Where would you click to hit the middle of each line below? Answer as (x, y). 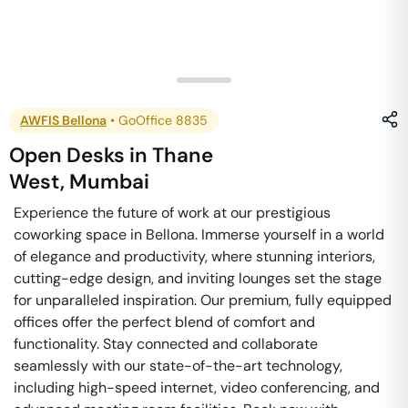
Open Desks (67, 155)
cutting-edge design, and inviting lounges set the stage (198, 278)
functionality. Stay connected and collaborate (166, 344)
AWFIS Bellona (63, 120)
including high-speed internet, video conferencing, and (197, 388)
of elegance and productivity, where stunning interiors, (194, 256)
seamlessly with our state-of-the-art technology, (178, 366)
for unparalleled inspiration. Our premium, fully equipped (203, 300)
